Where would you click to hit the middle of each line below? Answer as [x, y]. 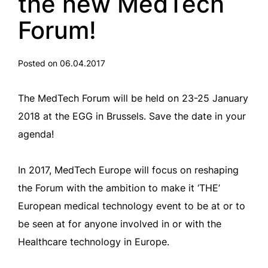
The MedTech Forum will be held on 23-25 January [133, 98]
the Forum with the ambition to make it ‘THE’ [119, 188]
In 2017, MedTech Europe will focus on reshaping [128, 170]
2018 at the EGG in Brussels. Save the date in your [132, 116]
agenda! [36, 134]
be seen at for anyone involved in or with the [120, 224]
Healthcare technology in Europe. [94, 242]
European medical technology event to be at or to [132, 206]
